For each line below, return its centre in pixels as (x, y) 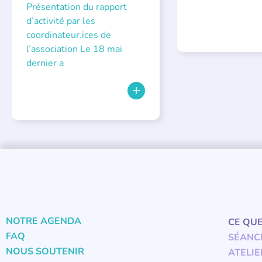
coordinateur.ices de (69, 35)
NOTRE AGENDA (44, 221)
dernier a (45, 63)
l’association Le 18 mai (74, 49)
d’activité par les (61, 21)
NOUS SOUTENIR (45, 252)
